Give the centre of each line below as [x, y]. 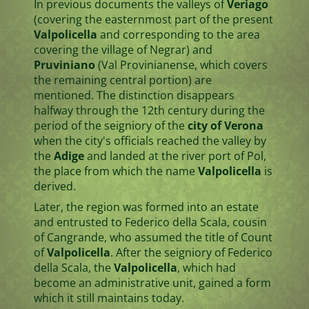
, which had [206, 268]
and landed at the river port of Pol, [175, 156]
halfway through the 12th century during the [149, 111]
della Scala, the [73, 268]
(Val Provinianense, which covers [181, 65]
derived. [54, 187]
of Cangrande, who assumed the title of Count [153, 238]
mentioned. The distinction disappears [134, 96]
